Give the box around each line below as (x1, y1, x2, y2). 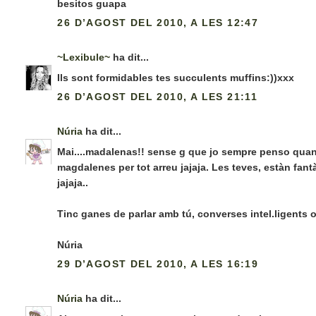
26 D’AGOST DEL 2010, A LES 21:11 (57, 91, 258, 103)
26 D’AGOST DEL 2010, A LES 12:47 (57, 17, 259, 29)
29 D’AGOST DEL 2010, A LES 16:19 (57, 258, 259, 270)
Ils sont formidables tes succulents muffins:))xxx (57, 72, 295, 84)
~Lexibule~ (57, 51, 111, 63)
